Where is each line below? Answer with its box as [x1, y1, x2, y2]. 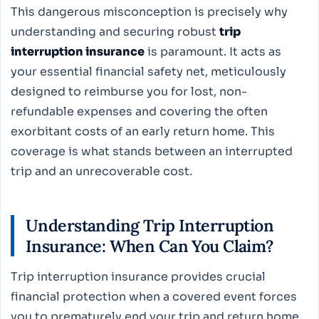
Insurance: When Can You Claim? [26, 236, 273, 257]
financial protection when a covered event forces [11, 289, 297, 305]
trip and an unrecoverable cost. [11, 163, 192, 179]
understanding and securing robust [11, 23, 219, 39]
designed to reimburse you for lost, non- [11, 83, 247, 99]
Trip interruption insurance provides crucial [11, 269, 266, 285]
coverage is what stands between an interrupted [11, 143, 293, 159]
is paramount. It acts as [145, 43, 281, 59]
